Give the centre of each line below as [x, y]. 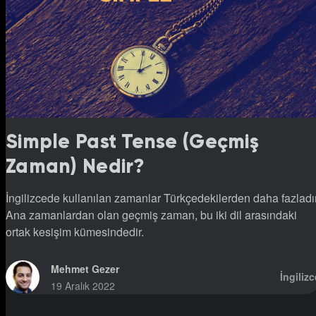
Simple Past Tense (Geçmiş [132, 141]
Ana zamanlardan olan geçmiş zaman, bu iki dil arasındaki [151, 214]
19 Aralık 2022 [83, 285]
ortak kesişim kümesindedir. [75, 231]
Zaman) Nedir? [75, 166]
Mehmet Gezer [85, 268]
